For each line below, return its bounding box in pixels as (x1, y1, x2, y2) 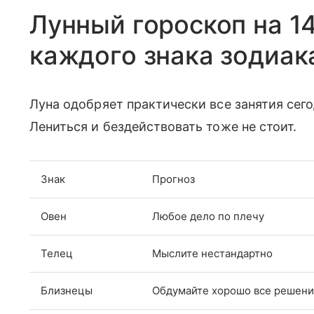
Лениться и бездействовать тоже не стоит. (29, 118, 297, 134)
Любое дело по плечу (152, 209, 264, 223)
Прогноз (152, 172, 195, 186)
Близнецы (41, 283, 93, 297)
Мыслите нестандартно (152, 246, 273, 260)
